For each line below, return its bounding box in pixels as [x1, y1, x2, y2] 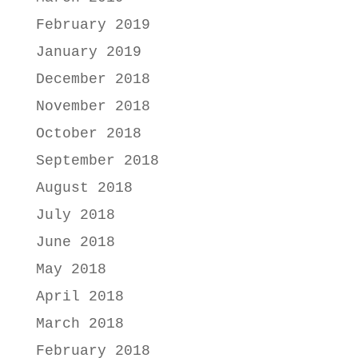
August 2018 [35, 179, 133, 196]
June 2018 [35, 233, 115, 250]
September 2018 [35, 152, 159, 169]
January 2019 [35, 43, 141, 60]
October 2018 [35, 125, 141, 141]
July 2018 [35, 206, 115, 223]
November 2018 [35, 97, 150, 114]
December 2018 [35, 70, 150, 87]
